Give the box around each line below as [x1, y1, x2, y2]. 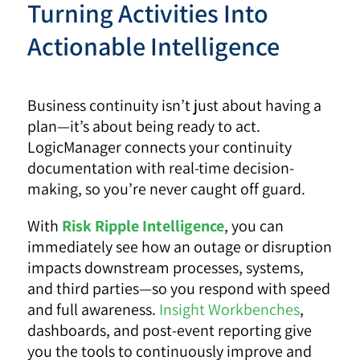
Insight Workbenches [159, 298, 301, 320]
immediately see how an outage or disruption [27, 235, 333, 257]
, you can [224, 215, 284, 236]
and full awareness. [27, 298, 160, 320]
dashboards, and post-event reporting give [27, 319, 313, 341]
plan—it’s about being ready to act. [27, 115, 261, 137]
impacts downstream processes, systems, [27, 256, 305, 278]
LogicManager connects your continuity [27, 136, 292, 157]
